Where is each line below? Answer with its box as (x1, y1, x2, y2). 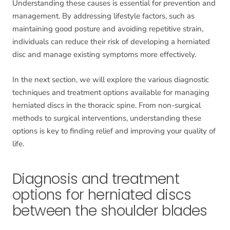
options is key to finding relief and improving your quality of (12, 126, 216, 137)
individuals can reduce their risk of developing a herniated (12, 36, 210, 47)
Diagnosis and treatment (12, 169, 180, 189)
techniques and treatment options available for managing (12, 87, 209, 98)
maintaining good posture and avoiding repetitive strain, (12, 24, 203, 34)
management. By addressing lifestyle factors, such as (12, 11, 195, 22)
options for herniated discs (12, 185, 191, 205)
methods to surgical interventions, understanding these (12, 113, 201, 124)
